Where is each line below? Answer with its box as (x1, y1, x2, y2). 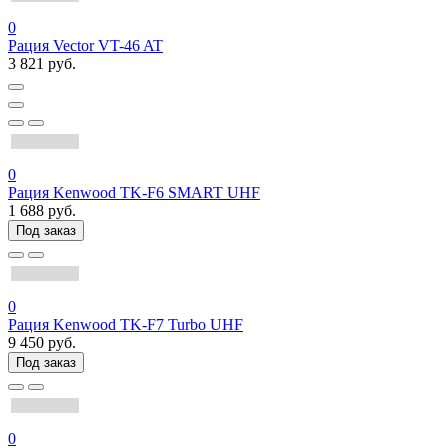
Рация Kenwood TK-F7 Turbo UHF (8, 316, 243, 333)
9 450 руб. (8, 334, 76, 351)
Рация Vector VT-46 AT (8, 37, 163, 54)
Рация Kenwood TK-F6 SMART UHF (8, 184, 260, 201)
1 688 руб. (8, 202, 76, 219)
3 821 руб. (8, 55, 76, 72)
